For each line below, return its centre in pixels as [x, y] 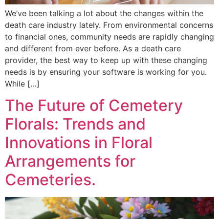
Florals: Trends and [75, 124]
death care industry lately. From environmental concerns [109, 25]
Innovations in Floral [79, 143]
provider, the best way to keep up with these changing [106, 60]
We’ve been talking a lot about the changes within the [104, 13]
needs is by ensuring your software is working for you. [106, 72]
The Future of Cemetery [94, 106]
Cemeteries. [50, 180]
